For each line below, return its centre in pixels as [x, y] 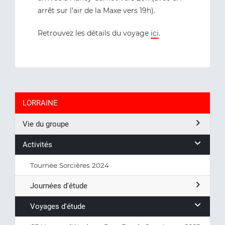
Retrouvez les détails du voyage [94, 33]
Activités [37, 145]
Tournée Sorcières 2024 [70, 165]
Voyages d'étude [58, 206]
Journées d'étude [59, 186]
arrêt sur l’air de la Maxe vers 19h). [96, 11]
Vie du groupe [46, 124]
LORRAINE [40, 103]
